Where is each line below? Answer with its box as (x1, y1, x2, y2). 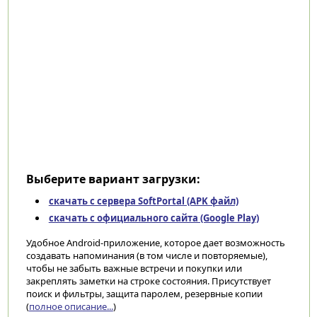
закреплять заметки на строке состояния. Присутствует (25, 275, 271, 287)
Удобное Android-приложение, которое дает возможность (25, 236, 285, 249)
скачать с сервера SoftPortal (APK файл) (48, 195, 238, 207)
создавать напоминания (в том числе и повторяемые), (25, 249, 267, 262)
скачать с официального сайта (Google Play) (48, 212, 259, 224)
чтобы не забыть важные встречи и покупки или (25, 262, 242, 275)
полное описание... (28, 300, 113, 313)
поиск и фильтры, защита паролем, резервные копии (25, 287, 263, 300)
